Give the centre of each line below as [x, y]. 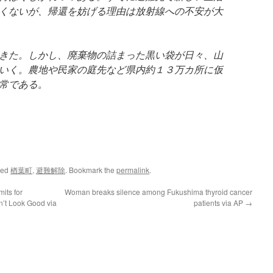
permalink [133, 170]
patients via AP [219, 203]
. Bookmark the [91, 170]
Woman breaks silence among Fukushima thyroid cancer [158, 192]
